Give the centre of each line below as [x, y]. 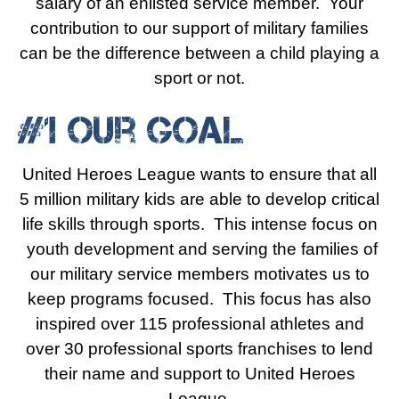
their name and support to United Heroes [199, 374]
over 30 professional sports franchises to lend [199, 349]
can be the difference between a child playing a [199, 53]
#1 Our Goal [131, 130]
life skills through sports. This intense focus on [199, 224]
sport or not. [199, 78]
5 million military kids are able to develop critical [199, 199]
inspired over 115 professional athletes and [199, 324]
